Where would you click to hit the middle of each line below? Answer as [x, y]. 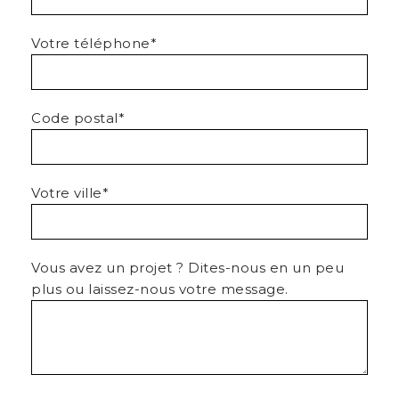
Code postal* [78, 118]
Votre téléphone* [94, 43]
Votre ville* [70, 193]
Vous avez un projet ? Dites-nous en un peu [187, 268]
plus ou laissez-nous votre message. [160, 289]
